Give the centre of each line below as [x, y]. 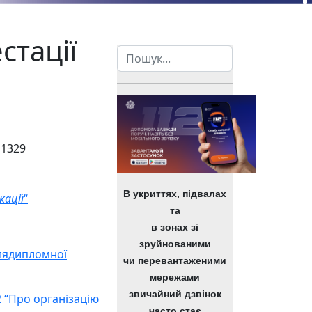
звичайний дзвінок [175, 294]
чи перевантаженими [175, 260]
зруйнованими [175, 244]
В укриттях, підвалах [175, 194]
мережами [175, 277]
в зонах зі [175, 227]
